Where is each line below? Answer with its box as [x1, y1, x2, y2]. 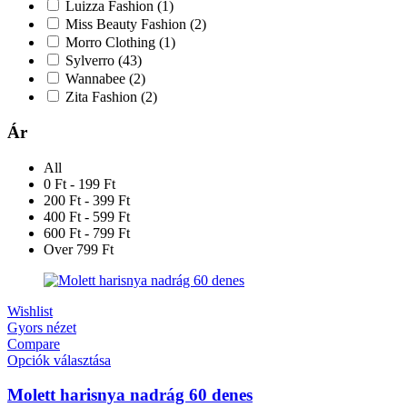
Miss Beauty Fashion [65, 16, 190, 33]
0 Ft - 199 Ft [44, 175, 115, 192]
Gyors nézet [7, 319, 76, 335]
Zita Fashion [65, 89, 141, 105]
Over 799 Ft [44, 241, 114, 257]
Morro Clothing [65, 35, 159, 51]
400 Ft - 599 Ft [44, 208, 130, 224]
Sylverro [65, 53, 118, 69]
